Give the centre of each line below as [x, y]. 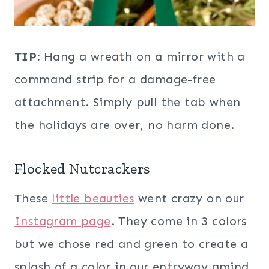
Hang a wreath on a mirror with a [144, 57]
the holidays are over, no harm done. [125, 125]
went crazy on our [189, 198]
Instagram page [63, 221]
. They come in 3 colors [179, 221]
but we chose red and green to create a [131, 244]
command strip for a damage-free [115, 80]
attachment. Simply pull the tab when [128, 102]
